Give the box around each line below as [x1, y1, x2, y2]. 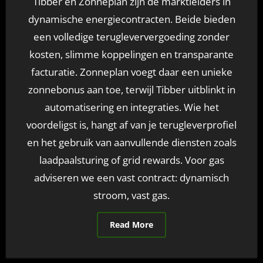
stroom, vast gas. [93, 188, 170, 202]
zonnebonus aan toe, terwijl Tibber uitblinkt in [28, 83, 235, 96]
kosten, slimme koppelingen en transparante [29, 48, 234, 61]
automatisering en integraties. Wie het [44, 100, 219, 114]
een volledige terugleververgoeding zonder [33, 30, 230, 43]
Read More [110, 219, 153, 230]
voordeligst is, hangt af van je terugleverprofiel [26, 118, 237, 131]
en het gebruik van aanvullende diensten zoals [26, 136, 237, 149]
